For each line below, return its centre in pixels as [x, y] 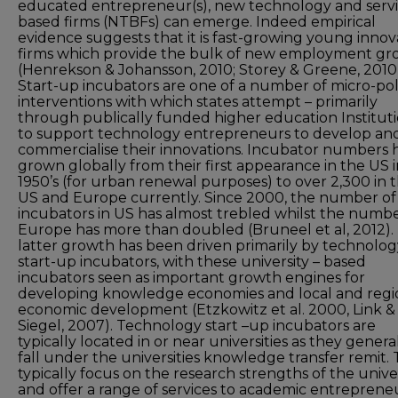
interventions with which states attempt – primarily [198, 102]
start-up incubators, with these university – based [192, 262]
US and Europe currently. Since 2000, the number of [207, 198]
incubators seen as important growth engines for [191, 278]
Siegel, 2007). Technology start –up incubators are [197, 326]
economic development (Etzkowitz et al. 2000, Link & [207, 310]
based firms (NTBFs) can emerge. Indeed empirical [197, 22]
